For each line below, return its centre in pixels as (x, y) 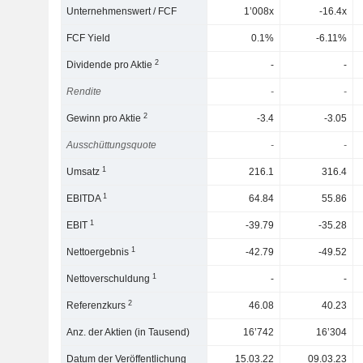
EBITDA (85, 199)
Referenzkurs (98, 305)
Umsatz (85, 172)
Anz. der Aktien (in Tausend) (128, 332)
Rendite (84, 92)
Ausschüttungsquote (112, 145)
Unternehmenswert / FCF (122, 11)
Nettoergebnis (99, 252)
